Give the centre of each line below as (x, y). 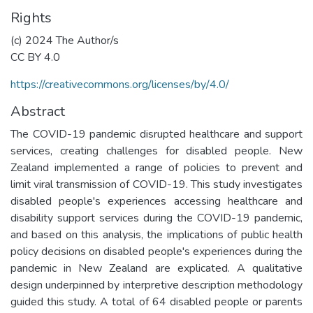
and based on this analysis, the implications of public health (156, 234)
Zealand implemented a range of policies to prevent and (156, 167)
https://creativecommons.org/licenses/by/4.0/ (120, 84)
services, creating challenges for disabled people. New (156, 151)
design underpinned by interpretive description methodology (156, 285)
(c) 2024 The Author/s (65, 40)
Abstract (38, 111)
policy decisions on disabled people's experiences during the (156, 251)
